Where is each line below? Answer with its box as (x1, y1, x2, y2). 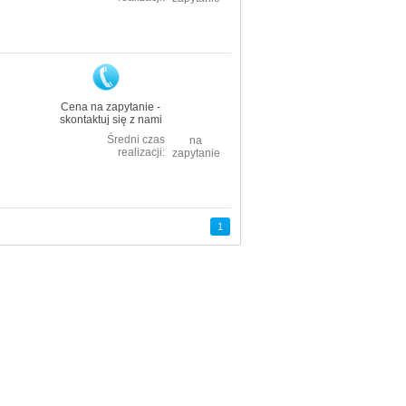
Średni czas (107, 133, 165, 146)
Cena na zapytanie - (61, 101, 160, 113)
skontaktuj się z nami (59, 113, 162, 126)
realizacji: (118, 146, 165, 159)
